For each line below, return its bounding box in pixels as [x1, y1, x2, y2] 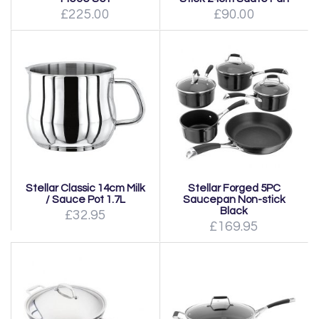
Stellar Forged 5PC [187, 182, 281, 194]
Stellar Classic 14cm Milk [25, 182, 145, 194]
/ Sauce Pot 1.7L [45, 194, 125, 205]
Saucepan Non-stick [182, 194, 286, 205]
